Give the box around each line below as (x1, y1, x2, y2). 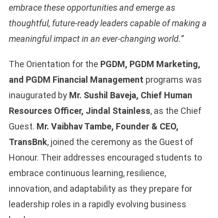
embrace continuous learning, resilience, (8, 168, 166, 179)
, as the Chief (150, 106, 201, 116)
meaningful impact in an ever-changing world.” (8, 34, 183, 44)
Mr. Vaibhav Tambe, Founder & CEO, (36, 121, 179, 132)
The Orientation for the (8, 59, 100, 70)
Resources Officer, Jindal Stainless (8, 106, 150, 116)
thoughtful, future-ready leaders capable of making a (8, 18, 207, 29)
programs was (143, 74, 202, 85)
